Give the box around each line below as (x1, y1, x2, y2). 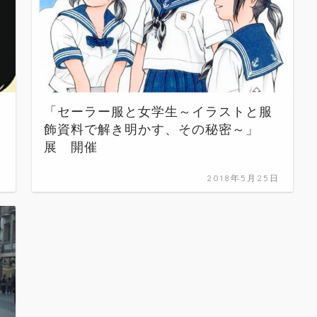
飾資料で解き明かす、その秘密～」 (44, 122, 260, 137)
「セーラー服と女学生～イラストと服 (44, 104, 273, 119)
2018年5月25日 (207, 172, 280, 183)
